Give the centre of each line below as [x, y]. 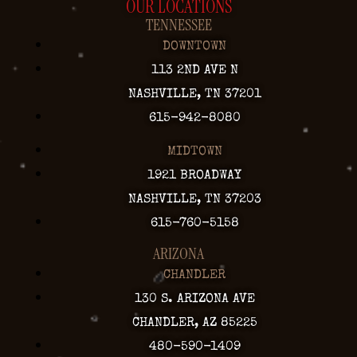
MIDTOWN [194, 152]
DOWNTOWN [194, 47]
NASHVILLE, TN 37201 [194, 94]
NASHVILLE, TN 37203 [194, 200]
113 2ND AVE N [194, 71]
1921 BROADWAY [194, 176]
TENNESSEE [178, 24]
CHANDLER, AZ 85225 [194, 323]
